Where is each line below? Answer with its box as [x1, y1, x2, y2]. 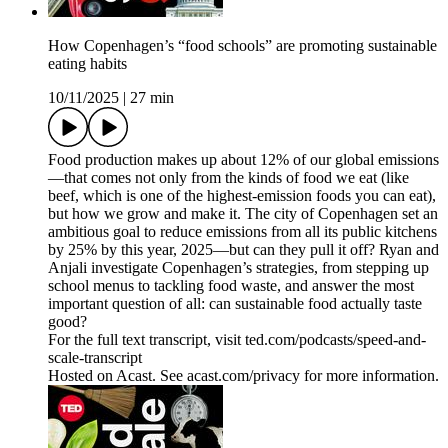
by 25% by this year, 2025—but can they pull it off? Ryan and [48, 241, 439, 259]
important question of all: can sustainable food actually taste [48, 295, 422, 313]
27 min [130, 89, 174, 107]
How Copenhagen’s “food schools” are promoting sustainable [48, 37, 437, 55]
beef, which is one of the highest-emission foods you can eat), [48, 187, 436, 205]
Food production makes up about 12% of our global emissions [48, 151, 439, 169]
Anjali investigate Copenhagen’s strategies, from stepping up [48, 259, 429, 277]
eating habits [48, 55, 127, 73]
